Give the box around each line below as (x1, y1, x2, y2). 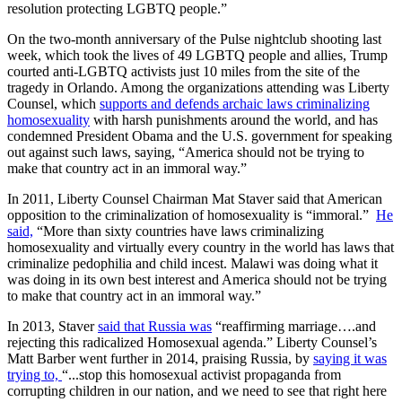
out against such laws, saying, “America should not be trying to (7, 144, 364, 160)
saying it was (313, 350, 387, 366)
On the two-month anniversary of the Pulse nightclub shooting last (7, 31, 381, 47)
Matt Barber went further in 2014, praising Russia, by (7, 350, 313, 366)
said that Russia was (98, 318, 212, 334)
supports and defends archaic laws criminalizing (100, 95, 370, 111)
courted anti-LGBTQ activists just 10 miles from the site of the (7, 63, 360, 79)
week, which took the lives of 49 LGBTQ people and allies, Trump (7, 47, 388, 63)
